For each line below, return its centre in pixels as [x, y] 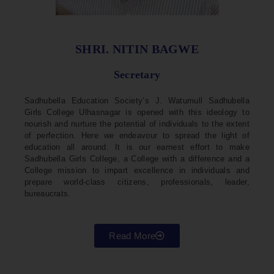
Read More [132, 236]
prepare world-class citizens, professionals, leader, [137, 182]
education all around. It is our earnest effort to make [137, 147]
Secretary [137, 75]
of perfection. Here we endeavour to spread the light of [137, 136]
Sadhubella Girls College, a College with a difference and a [137, 159]
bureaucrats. [48, 194]
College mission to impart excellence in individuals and [137, 171]
